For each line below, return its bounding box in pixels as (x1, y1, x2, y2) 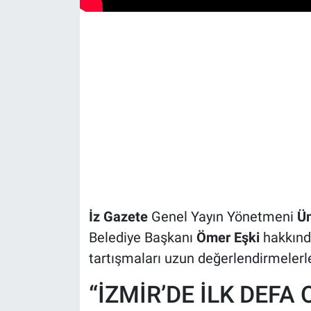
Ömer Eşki (196, 229, 260, 246)
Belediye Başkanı (88, 229, 196, 246)
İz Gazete (88, 208, 148, 225)
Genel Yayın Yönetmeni (147, 208, 297, 225)
